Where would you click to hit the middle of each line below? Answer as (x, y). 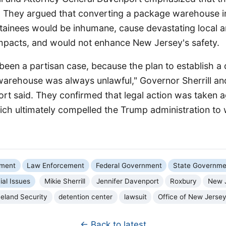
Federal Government (129, 165)
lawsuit (135, 197)
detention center (86, 197)
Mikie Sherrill (65, 181)
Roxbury (183, 181)
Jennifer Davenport (127, 181)
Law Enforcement (56, 165)
